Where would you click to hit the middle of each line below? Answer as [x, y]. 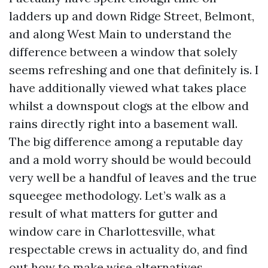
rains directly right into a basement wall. [123, 124]
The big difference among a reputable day [126, 141]
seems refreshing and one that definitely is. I [134, 70]
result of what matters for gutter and [113, 213]
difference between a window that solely [123, 52]
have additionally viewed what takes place [128, 88]
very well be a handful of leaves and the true [133, 177]
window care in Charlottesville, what [112, 231]
